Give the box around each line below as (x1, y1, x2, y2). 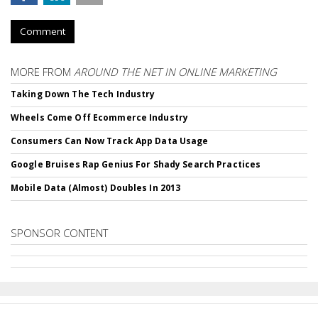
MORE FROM (11, 65, 74, 79)
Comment (20, 25, 65, 38)
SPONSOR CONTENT (11, 226, 108, 240)
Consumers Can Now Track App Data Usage (11, 135, 209, 147)
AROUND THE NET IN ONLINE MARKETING (74, 65, 277, 79)
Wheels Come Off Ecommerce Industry (11, 111, 189, 124)
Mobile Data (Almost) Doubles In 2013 (11, 182, 181, 194)
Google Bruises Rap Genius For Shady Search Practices (11, 158, 261, 170)
